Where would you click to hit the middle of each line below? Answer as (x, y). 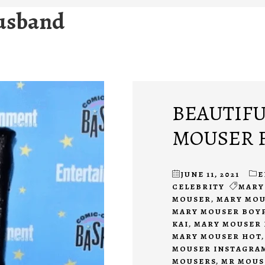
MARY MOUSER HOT (216, 237)
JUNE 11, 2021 (210, 174)
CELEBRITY (198, 187)
